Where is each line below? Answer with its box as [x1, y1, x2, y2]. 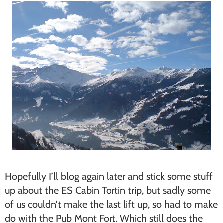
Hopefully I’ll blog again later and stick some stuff [5, 170, 213, 182]
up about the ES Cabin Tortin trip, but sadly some [5, 184, 211, 196]
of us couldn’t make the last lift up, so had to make [5, 198, 218, 210]
